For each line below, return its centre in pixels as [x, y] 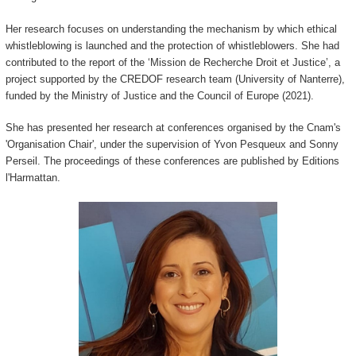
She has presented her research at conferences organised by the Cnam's [173, 128]
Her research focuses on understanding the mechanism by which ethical [171, 29]
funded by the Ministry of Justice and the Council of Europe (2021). [159, 95]
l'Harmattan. [33, 178]
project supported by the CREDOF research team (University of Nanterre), [175, 79]
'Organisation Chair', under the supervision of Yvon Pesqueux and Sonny [172, 145]
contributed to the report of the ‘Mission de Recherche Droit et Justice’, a [172, 62]
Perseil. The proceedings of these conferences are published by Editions [172, 161]
